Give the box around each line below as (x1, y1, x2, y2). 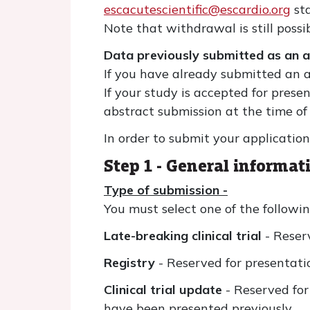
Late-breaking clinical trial (104, 228, 265, 244)
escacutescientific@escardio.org (104, 1, 291, 17)
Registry (104, 255, 158, 271)
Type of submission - (104, 182, 228, 198)
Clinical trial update (104, 282, 222, 298)
